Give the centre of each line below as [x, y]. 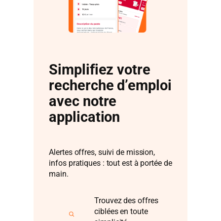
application [85, 117]
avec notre [83, 101]
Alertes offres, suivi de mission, [102, 152]
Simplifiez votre [100, 70]
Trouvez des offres [126, 201]
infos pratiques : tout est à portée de [110, 163]
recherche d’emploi [110, 85]
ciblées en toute [121, 211]
